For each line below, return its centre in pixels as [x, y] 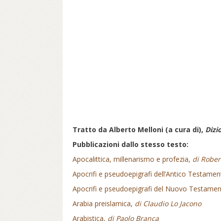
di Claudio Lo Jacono [168, 203]
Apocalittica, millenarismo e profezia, [132, 159]
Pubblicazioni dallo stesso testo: [130, 144]
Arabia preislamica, [104, 203]
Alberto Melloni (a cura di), [157, 129]
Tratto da [91, 129]
